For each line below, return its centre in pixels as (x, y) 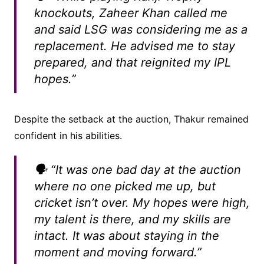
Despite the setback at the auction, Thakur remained (131, 119)
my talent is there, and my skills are (132, 220)
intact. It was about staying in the (126, 236)
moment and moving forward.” (118, 253)
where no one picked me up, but (125, 187)
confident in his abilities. (68, 136)
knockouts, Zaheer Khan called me (131, 13)
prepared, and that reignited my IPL (132, 63)
